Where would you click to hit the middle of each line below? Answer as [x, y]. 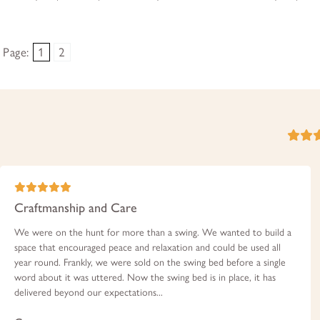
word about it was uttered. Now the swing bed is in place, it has [145, 277]
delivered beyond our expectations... [89, 292]
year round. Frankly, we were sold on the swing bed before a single [150, 262]
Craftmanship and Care [76, 207]
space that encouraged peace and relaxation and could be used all [147, 247]
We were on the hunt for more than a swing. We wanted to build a [153, 232]
